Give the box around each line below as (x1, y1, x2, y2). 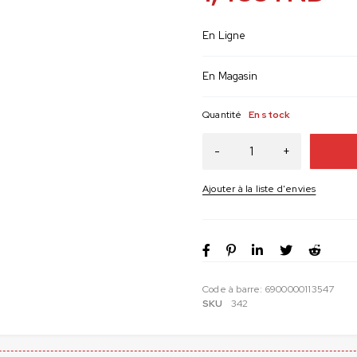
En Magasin (202, 69, 257, 83)
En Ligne (202, 28, 246, 42)
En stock (248, 108, 291, 121)
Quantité (202, 108, 242, 121)
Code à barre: (202, 282, 265, 296)
